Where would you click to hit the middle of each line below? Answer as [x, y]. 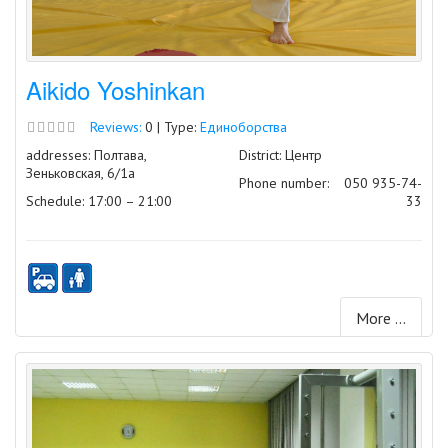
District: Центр [280, 155]
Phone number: [284, 183]
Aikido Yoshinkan [115, 90]
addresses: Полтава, [86, 155]
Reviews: [115, 127]
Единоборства [243, 127]
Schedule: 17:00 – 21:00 [99, 201]
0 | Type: [170, 127]
